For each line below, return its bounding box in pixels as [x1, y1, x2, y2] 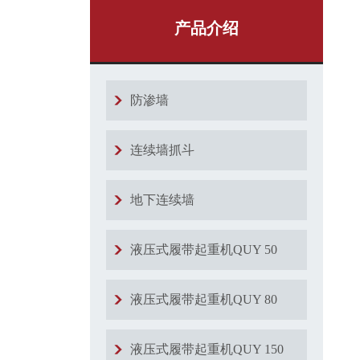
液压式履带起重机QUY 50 [130, 243, 277, 256]
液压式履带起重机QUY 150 [130, 342, 284, 356]
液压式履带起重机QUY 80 [130, 292, 277, 306]
